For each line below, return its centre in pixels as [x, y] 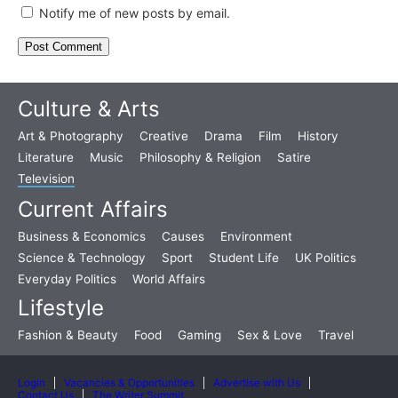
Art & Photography [71, 135]
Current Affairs [93, 209]
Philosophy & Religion [200, 157]
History [318, 135]
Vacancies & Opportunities [129, 382]
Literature [46, 157]
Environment [256, 236]
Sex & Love [270, 334]
